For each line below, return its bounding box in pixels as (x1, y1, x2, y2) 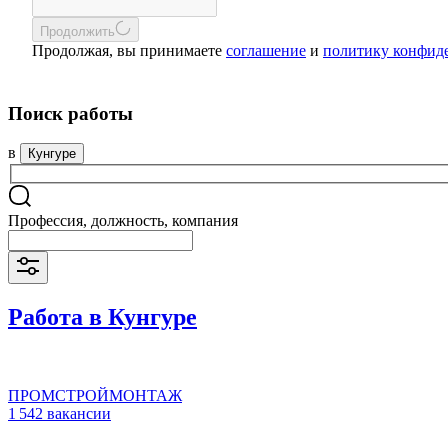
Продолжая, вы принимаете (32, 42, 226, 59)
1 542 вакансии (8, 404, 111, 422)
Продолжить (40, 24, 115, 39)
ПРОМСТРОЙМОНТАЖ (8, 386, 182, 404)
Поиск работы (8, 102, 133, 124)
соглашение (226, 42, 306, 59)
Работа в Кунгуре (8, 303, 197, 330)
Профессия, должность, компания (8, 212, 238, 230)
